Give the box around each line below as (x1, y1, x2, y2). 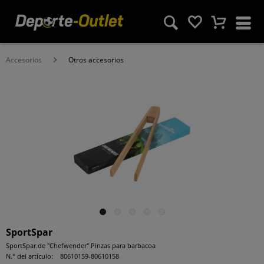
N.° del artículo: (6, 252, 53, 260)
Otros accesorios (68, 55, 124, 65)
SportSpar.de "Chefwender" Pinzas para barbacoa (6, 241, 156, 250)
